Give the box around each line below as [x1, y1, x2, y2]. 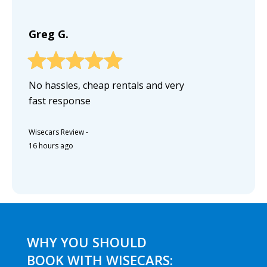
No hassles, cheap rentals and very [29, 78, 184, 92]
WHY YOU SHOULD [26, 232, 147, 251]
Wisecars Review [29, 126, 84, 137]
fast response [29, 94, 91, 107]
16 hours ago [29, 140, 73, 151]
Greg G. [29, 26, 69, 41]
